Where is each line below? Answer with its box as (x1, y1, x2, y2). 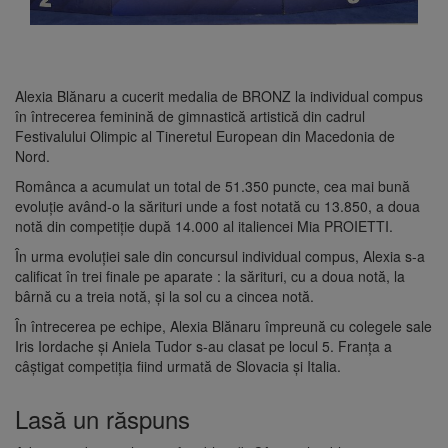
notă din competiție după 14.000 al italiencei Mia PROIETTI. (15, 216, 393, 237)
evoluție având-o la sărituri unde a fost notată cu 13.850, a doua (15, 196, 420, 217)
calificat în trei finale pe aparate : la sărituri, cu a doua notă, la (15, 266, 405, 287)
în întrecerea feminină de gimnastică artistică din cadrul (15, 106, 365, 127)
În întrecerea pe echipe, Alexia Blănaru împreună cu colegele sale (15, 316, 432, 337)
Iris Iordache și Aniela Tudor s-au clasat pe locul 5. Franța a (15, 336, 392, 357)
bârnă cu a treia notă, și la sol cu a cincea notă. (15, 286, 314, 307)
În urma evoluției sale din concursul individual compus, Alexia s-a (15, 246, 425, 267)
